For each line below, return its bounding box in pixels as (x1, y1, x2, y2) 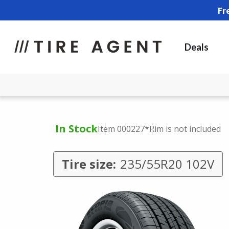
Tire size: (62, 155, 116, 172)
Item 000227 (98, 123, 145, 134)
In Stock (55, 122, 98, 135)
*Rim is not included (145, 123, 221, 134)
